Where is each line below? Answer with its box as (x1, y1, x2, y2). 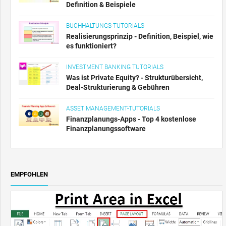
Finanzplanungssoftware (66, 125, 146, 133)
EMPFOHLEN (11, 171, 48, 178)
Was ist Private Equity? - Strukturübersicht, (66, 74, 203, 82)
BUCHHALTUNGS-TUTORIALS (66, 22, 144, 29)
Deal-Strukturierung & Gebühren (66, 83, 169, 91)
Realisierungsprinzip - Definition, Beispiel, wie (66, 32, 213, 40)
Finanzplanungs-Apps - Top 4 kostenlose (66, 115, 196, 123)
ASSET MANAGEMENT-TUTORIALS (66, 105, 160, 112)
